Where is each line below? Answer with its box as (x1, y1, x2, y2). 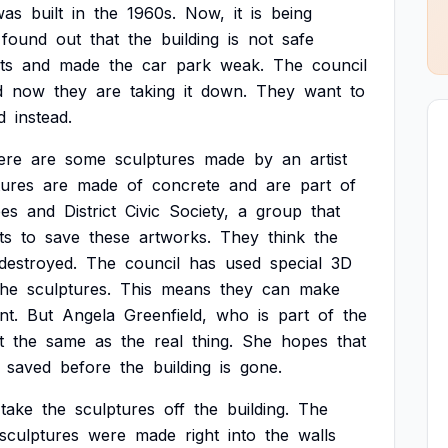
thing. (192, 331, 233, 351)
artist (310, 149, 347, 169)
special (270, 253, 322, 273)
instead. (15, 107, 72, 127)
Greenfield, (124, 305, 207, 325)
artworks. (139, 227, 211, 247)
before (60, 357, 111, 377)
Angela (62, 305, 115, 325)
